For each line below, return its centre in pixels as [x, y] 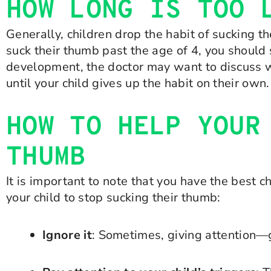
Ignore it [67, 235]
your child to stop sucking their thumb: [113, 198]
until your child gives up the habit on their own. [138, 83]
